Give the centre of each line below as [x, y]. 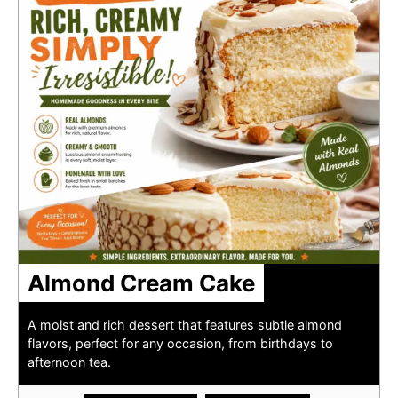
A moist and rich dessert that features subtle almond [185, 324]
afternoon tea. [69, 362]
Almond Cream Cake [141, 283]
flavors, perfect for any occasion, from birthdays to [180, 343]
